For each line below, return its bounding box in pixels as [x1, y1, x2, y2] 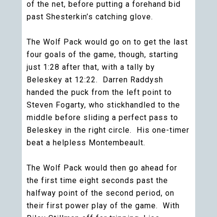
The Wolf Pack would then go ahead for [27, 163, 177, 172]
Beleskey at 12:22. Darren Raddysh [27, 75, 163, 84]
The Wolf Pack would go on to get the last [27, 37, 188, 46]
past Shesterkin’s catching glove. [27, 12, 153, 21]
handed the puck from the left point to [27, 88, 172, 97]
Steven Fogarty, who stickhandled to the [27, 100, 180, 109]
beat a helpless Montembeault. [27, 138, 145, 147]
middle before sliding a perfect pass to [27, 113, 178, 122]
